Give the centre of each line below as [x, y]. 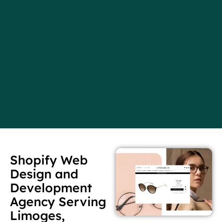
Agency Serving [58, 202]
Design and [44, 174]
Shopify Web [49, 160]
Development [51, 188]
